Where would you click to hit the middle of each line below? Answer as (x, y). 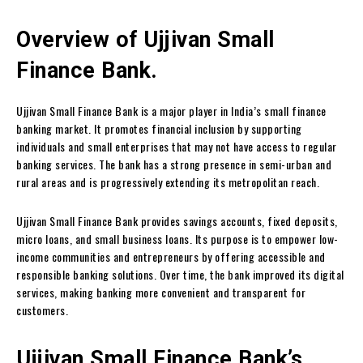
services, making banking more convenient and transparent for (161, 292)
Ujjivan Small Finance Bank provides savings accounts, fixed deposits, (177, 220)
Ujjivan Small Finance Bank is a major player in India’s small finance (171, 110)
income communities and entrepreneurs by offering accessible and (171, 256)
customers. (42, 310)
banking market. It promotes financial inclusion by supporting (159, 128)
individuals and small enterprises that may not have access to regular (177, 146)
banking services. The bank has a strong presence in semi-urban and (174, 164)
